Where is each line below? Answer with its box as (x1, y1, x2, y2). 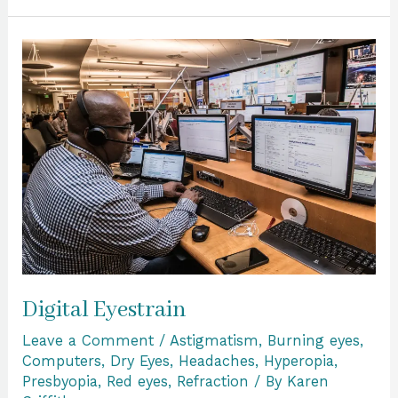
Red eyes (107, 372, 169, 390)
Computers (22, 352, 102, 370)
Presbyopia (22, 372, 99, 390)
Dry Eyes (110, 352, 171, 370)
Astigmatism (170, 331, 259, 349)
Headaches (179, 352, 256, 370)
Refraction (177, 372, 250, 390)
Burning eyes (267, 331, 361, 349)
